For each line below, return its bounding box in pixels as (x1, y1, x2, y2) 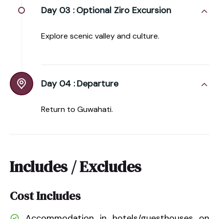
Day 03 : (41, 4, 74, 16)
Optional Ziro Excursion (76, 4, 171, 16)
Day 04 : (41, 77, 75, 89)
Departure (77, 77, 118, 89)
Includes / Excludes (10, 155, 141, 177)
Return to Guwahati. (41, 104, 113, 114)
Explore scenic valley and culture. (41, 30, 159, 41)
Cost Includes (10, 187, 81, 204)
